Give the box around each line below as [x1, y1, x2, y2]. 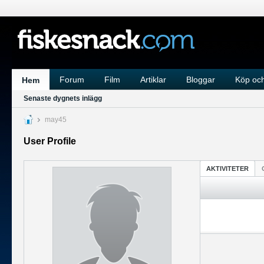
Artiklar [140, 75, 166, 84]
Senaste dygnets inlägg [24, 94, 102, 103]
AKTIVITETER [206, 165, 249, 172]
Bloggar [186, 75, 215, 84]
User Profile [24, 136, 76, 146]
